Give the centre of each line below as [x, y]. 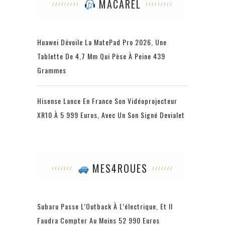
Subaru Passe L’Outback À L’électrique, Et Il [105, 206]
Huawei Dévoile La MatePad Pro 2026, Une [102, 42]
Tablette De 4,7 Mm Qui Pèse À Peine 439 [101, 56]
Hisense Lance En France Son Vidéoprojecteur [107, 101]
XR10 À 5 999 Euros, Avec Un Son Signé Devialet [111, 115]
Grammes [52, 70]
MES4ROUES [118, 168]
